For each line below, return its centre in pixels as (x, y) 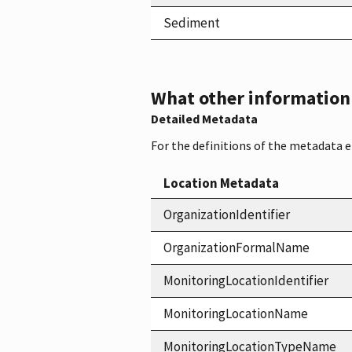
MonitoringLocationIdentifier (246, 280)
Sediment (192, 22)
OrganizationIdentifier (227, 214)
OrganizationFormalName (236, 247)
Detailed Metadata (204, 118)
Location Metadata (221, 183)
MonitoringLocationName (236, 313)
